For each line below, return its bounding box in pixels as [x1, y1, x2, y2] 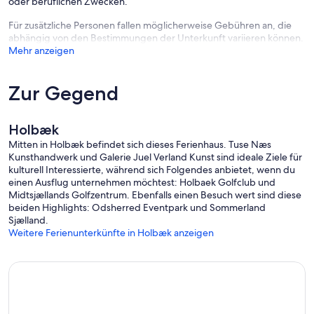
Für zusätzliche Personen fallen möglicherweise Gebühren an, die [8, 19, 292, 32]
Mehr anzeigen [8, 44, 74, 57]
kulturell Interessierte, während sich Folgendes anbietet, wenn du [8, 163, 295, 177]
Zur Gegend [8, 81, 118, 106]
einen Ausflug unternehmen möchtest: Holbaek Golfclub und [8, 176, 275, 189]
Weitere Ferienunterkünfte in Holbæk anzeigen [8, 226, 214, 240]
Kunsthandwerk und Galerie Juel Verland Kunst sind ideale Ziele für [8, 151, 302, 164]
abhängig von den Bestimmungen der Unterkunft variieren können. [8, 32, 303, 45]
